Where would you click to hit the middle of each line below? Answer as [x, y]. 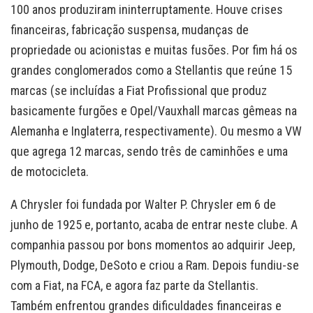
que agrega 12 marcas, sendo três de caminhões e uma [149, 151]
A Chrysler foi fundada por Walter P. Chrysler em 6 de [143, 204]
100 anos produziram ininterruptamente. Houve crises [147, 9]
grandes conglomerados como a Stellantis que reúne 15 [151, 70]
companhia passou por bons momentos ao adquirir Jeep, [153, 245]
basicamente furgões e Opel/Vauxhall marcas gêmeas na [154, 110]
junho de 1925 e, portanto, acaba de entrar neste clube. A [154, 224]
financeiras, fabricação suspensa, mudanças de [130, 29]
